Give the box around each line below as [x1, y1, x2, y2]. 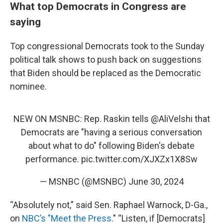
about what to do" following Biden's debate [28, 140, 195, 151]
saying [10, 15, 41, 28]
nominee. [10, 81, 47, 92]
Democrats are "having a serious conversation [21, 127, 202, 137]
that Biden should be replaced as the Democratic [10, 68, 201, 78]
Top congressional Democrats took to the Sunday [10, 41, 205, 51]
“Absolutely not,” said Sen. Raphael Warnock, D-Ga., [10, 200, 208, 210]
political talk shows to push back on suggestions [10, 54, 202, 65]
